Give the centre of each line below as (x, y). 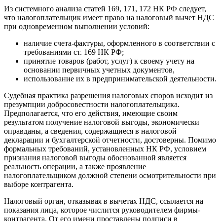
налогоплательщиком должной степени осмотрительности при (110, 175)
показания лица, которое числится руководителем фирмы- (102, 210)
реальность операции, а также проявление (75, 166)
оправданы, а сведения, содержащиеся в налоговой (90, 131)
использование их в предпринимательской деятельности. (120, 78)
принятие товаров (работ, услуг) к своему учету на (109, 61)
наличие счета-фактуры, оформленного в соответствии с (119, 43)
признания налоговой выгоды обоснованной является (95, 157)
